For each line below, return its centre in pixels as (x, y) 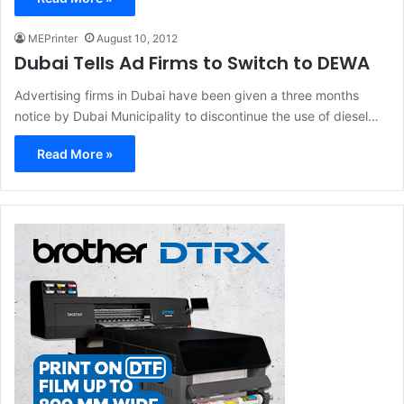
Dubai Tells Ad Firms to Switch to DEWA (192, 64)
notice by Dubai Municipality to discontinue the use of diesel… (197, 116)
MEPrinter (53, 39)
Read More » (75, 154)
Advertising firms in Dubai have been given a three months (187, 96)
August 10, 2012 (137, 39)
